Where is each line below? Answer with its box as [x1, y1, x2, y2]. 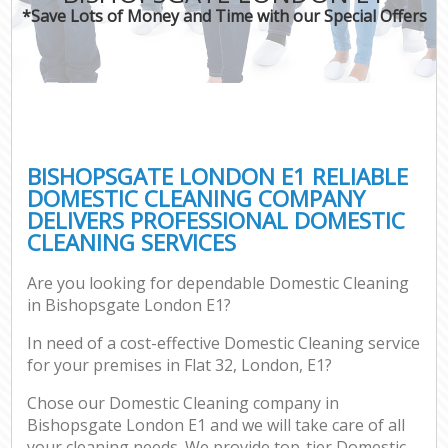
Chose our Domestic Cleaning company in [27, 392, 340, 415]
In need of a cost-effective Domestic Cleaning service [27, 332, 421, 355]
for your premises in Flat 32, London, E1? [27, 354, 333, 377]
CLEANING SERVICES [27, 226, 237, 258]
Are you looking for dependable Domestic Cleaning [27, 272, 410, 295]
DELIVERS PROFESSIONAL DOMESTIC [27, 204, 406, 236]
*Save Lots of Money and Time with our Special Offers [21, 4, 427, 27]
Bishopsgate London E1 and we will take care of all [27, 414, 406, 437]
